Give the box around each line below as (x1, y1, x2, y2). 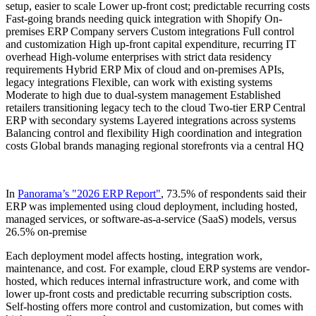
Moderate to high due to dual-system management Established (6, 89, 281, 102)
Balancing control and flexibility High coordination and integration (6, 127, 302, 140)
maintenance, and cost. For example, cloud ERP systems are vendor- (6, 262, 310, 275)
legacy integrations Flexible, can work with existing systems (6, 76, 272, 89)
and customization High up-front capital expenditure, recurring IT (6, 38, 296, 51)
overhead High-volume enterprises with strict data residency (6, 51, 272, 63)
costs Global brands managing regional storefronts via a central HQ (6, 140, 304, 152)
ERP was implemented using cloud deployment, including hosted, (6, 200, 298, 213)
